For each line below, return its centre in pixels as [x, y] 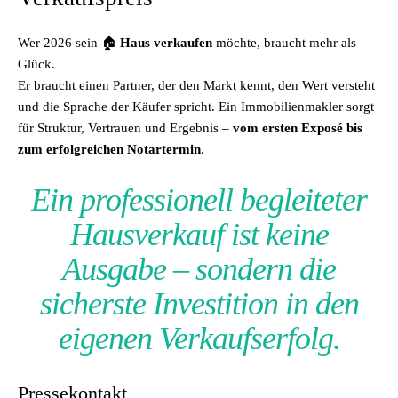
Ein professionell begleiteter [199, 200]
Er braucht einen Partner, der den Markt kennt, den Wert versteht [196, 85]
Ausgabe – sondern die [199, 269]
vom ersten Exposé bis [298, 128]
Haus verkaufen [166, 43]
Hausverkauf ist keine [199, 235]
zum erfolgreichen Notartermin [109, 149]
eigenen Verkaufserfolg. [199, 338]
